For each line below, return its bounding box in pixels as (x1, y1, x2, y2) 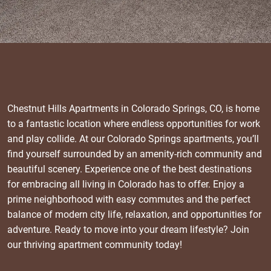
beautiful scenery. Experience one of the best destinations (7, 163, 252, 175)
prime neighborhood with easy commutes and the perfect (7, 193, 250, 205)
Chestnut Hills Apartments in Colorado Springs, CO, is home (7, 102, 260, 114)
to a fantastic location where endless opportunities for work (7, 117, 260, 129)
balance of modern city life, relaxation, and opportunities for (7, 208, 261, 220)
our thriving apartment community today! (7, 238, 184, 250)
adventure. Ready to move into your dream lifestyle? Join (7, 223, 249, 235)
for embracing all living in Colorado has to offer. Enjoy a (7, 178, 244, 190)
